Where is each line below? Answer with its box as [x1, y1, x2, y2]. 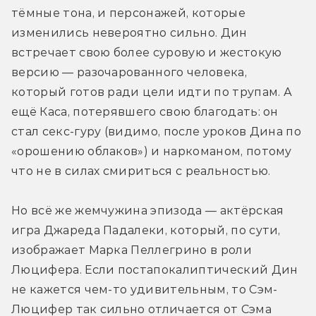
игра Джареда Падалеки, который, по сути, [11, 224, 281, 238]
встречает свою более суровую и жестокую [11, 46, 282, 60]
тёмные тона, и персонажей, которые [11, 6, 245, 20]
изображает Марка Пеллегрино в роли [11, 243, 252, 257]
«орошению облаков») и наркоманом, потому [11, 145, 292, 159]
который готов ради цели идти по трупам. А [11, 85, 293, 99]
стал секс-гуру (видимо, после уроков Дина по [11, 125, 302, 139]
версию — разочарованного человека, [11, 66, 247, 80]
